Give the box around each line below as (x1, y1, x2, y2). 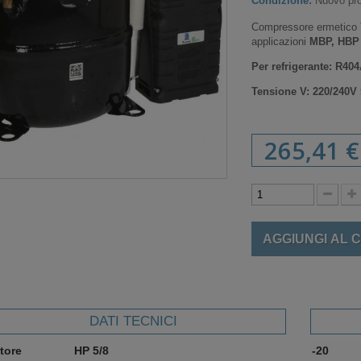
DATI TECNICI (89, 313, 178, 329)
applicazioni (251, 35, 310, 48)
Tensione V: (251, 85, 313, 98)
